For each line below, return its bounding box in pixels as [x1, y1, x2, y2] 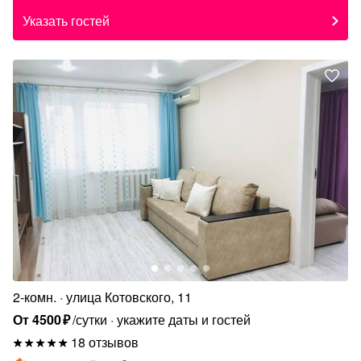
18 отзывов [71, 332, 139, 351]
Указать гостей [23, 11, 110, 31]
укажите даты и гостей [117, 309, 251, 329]
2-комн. [13, 287, 56, 306]
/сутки [73, 309, 108, 329]
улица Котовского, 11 [66, 287, 192, 306]
